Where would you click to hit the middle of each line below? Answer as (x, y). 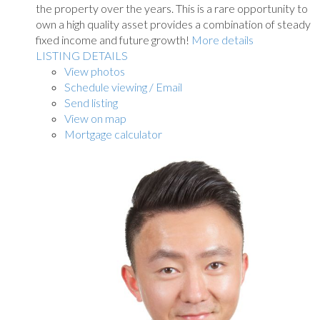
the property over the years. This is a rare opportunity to (172, 9)
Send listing (91, 103)
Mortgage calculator (113, 134)
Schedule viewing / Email (123, 87)
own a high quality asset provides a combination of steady (173, 24)
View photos (95, 71)
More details (222, 40)
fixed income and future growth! (112, 40)
